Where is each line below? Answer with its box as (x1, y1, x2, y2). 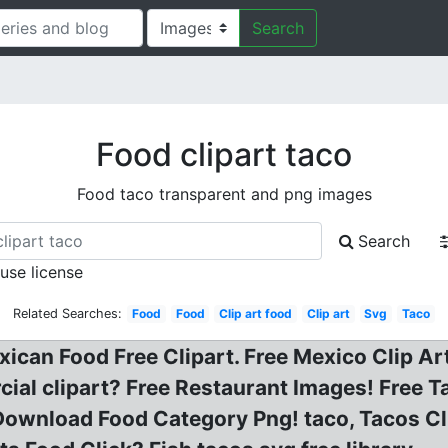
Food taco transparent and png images (76, 184, 372, 204)
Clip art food (219, 306, 293, 321)
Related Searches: (13, 306, 123, 321)
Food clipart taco (96, 135, 352, 174)
